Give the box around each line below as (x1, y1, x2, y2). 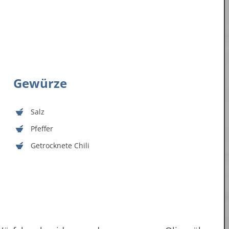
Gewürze (13, 75, 67, 92)
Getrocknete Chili (30, 141, 89, 151)
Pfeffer (30, 124, 53, 134)
